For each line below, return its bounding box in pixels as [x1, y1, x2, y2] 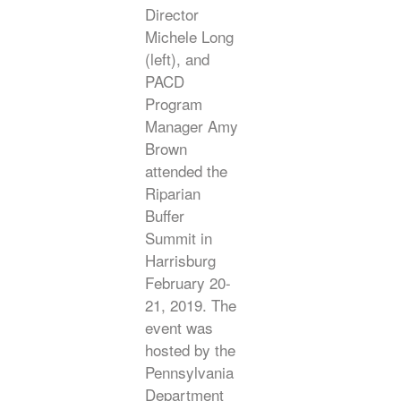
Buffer [144, 204, 184, 226]
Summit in [144, 226, 212, 249]
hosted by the [144, 338, 235, 361]
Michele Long [144, 25, 234, 47]
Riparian [144, 182, 200, 204]
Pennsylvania [144, 361, 234, 383]
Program [144, 92, 202, 115]
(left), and [144, 47, 209, 70]
